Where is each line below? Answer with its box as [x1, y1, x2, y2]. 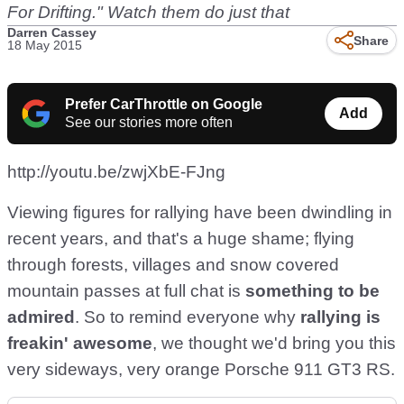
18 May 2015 [7, 38, 82, 52]
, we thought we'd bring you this [152, 334, 396, 353]
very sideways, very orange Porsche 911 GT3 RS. [7, 360, 395, 379]
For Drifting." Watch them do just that [7, 3, 289, 22]
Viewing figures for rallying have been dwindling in [7, 203, 392, 222]
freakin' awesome [7, 334, 152, 353]
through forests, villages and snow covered [7, 255, 339, 274]
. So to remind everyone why [75, 308, 300, 326]
